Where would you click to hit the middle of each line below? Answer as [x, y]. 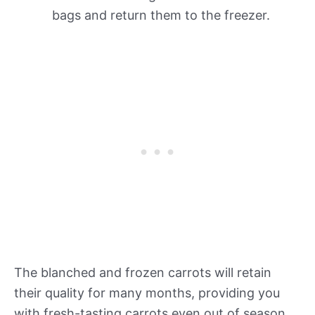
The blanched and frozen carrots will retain [143, 272]
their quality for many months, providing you [147, 292]
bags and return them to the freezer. [161, 15]
